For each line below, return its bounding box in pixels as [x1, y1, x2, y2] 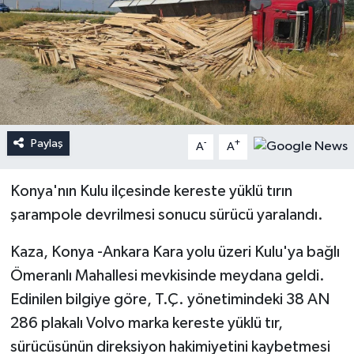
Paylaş [30, 137, 63, 149]
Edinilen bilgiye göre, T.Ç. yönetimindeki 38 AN [9, 291, 330, 307]
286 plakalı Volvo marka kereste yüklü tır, [9, 314, 283, 331]
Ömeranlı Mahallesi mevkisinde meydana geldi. [9, 267, 325, 284]
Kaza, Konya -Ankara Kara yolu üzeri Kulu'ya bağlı [9, 243, 340, 260]
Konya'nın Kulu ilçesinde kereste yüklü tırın [9, 183, 292, 199]
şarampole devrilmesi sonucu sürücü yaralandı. [9, 206, 323, 223]
